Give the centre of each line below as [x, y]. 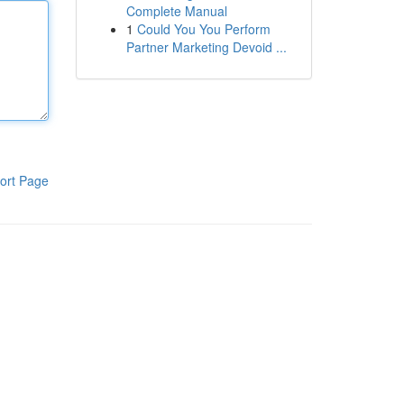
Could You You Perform [203, 29]
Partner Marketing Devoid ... [206, 47]
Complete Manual [176, 11]
